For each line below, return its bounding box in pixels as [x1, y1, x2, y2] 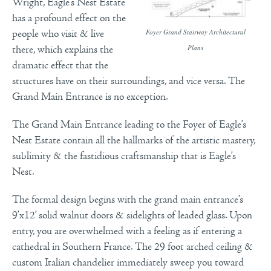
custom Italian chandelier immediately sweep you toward [12, 256, 244, 269]
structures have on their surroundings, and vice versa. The [12, 74, 245, 87]
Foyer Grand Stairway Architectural [145, 27, 246, 37]
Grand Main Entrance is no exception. [12, 90, 168, 103]
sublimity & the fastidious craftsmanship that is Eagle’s [12, 149, 236, 162]
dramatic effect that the [12, 59, 108, 71]
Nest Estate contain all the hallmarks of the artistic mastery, [12, 134, 255, 146]
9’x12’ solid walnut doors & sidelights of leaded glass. [12, 209, 227, 221]
